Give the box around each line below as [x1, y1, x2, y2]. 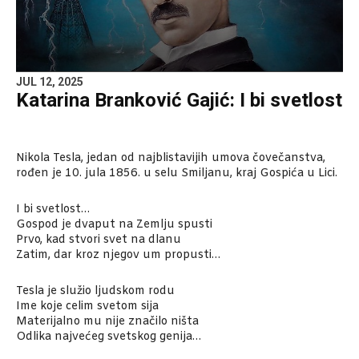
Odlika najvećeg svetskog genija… [16, 329, 201, 345]
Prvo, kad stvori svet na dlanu [16, 232, 181, 248]
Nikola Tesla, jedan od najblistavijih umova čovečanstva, [16, 151, 325, 167]
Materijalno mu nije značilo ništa [16, 314, 199, 330]
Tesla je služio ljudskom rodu [16, 284, 175, 300]
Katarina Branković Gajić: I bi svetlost [16, 89, 342, 112]
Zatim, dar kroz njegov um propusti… [16, 248, 220, 264]
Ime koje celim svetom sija [16, 299, 159, 315]
